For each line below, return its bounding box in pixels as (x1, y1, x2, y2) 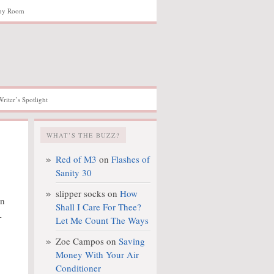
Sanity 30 (56, 166, 92, 179)
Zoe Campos (56, 235, 104, 247)
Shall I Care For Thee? (56, 201, 141, 213)
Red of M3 (56, 153, 97, 165)
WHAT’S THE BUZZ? (46, 131, 120, 139)
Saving (119, 235, 145, 247)
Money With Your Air (56, 248, 139, 261)
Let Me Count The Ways (56, 214, 149, 226)
